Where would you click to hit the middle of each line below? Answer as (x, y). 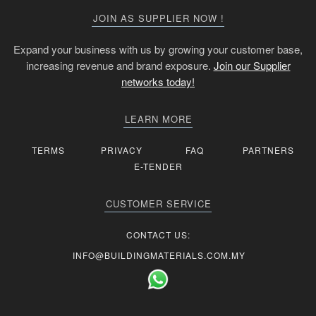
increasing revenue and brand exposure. (120, 65)
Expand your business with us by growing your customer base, (158, 49)
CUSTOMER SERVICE (159, 203)
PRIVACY (121, 150)
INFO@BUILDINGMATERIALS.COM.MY (159, 255)
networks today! (158, 81)
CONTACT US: (158, 234)
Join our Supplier (252, 65)
